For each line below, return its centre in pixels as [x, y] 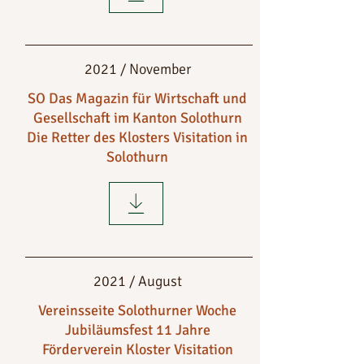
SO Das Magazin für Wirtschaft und [137, 98]
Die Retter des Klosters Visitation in [137, 137]
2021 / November [137, 69]
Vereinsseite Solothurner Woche [137, 310]
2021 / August [137, 281]
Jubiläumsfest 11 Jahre [137, 330]
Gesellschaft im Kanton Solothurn [137, 118]
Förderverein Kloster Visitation [137, 349]
